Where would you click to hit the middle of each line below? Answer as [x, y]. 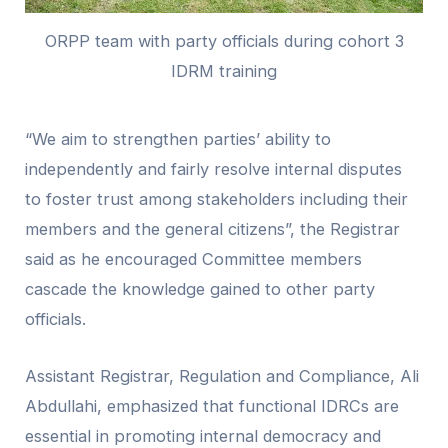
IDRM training [224, 71]
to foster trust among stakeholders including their [217, 199]
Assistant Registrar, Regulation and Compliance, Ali [222, 375]
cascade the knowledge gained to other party [200, 289]
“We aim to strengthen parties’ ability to [178, 139]
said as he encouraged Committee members [194, 259]
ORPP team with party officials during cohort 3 [224, 41]
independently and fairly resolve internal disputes [214, 169]
